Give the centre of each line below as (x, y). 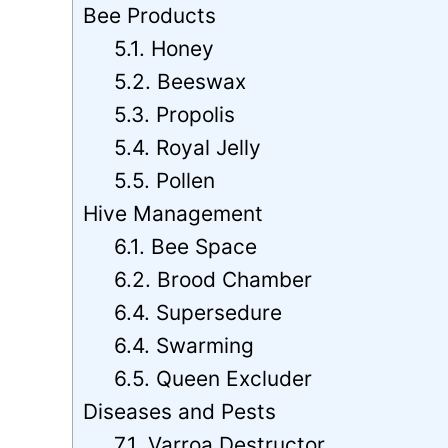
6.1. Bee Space (186, 246)
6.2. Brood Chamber (213, 279)
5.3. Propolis (175, 114)
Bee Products (149, 15)
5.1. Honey (164, 48)
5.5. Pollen (165, 180)
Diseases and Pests (179, 411)
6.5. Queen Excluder (213, 378)
